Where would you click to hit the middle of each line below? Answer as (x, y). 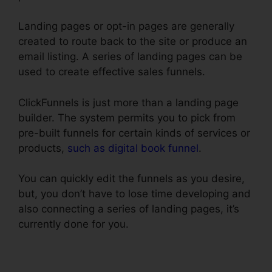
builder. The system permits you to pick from (127, 117)
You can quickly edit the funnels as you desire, (131, 179)
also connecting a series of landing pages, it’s (129, 209)
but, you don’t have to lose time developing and (134, 194)
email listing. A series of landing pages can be (130, 57)
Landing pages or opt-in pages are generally (126, 26)
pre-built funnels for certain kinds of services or (134, 133)
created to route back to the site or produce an (133, 42)
